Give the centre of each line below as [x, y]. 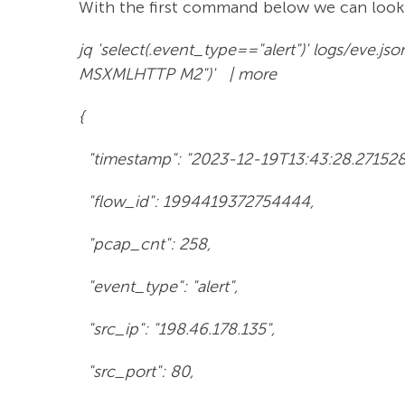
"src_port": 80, [136, 371]
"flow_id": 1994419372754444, [196, 201]
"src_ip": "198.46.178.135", [177, 329]
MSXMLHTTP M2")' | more [178, 74]
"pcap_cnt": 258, [145, 244]
